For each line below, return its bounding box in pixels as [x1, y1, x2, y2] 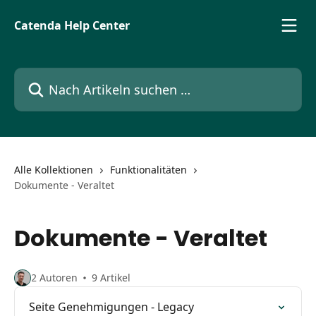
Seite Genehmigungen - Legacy [29, 299, 194, 315]
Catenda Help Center [14, 18, 130, 33]
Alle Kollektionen [14, 163, 93, 176]
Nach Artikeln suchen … [13, 68, 139, 83]
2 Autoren [31, 271, 78, 284]
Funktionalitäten [110, 163, 187, 176]
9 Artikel [92, 271, 130, 284]
